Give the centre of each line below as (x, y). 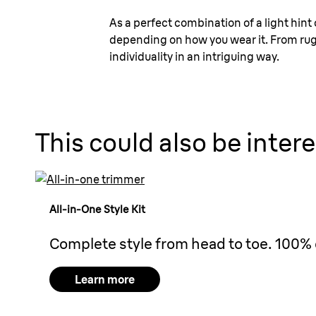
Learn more (105, 279)
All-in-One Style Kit (97, 209)
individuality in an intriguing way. (194, 56)
